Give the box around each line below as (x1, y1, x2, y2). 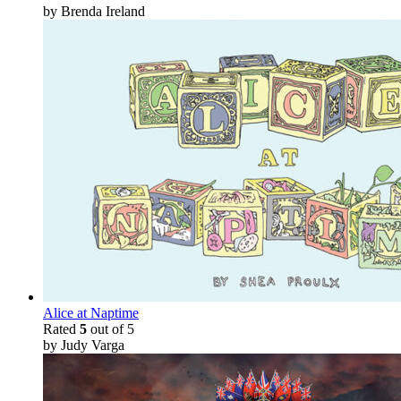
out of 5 (87, 320, 134, 337)
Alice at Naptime (43, 304, 139, 320)
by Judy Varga (43, 337, 124, 353)
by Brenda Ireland (43, 3, 145, 19)
